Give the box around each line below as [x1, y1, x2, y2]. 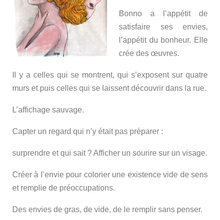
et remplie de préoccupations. [12, 184, 115, 192]
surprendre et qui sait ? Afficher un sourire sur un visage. [12, 149, 207, 158]
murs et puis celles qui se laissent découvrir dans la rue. [12, 84, 206, 93]
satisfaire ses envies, [119, 23, 208, 31]
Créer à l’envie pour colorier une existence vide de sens [12, 170, 208, 179]
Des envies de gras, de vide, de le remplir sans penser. [12, 205, 202, 214]
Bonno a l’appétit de [119, 9, 208, 18]
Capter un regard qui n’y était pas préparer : [12, 127, 163, 136]
